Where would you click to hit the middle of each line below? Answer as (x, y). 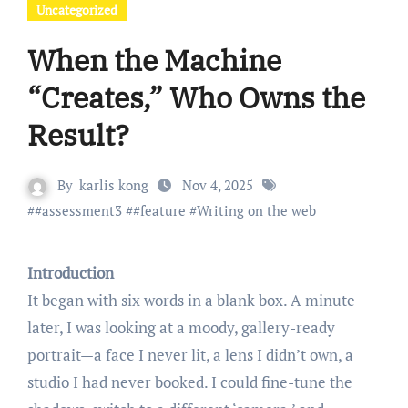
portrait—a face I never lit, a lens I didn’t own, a (190, 355)
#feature (159, 210)
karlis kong (114, 185)
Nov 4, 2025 (219, 185)
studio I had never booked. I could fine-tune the (189, 382)
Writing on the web (256, 210)
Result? (78, 135)
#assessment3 (78, 210)
